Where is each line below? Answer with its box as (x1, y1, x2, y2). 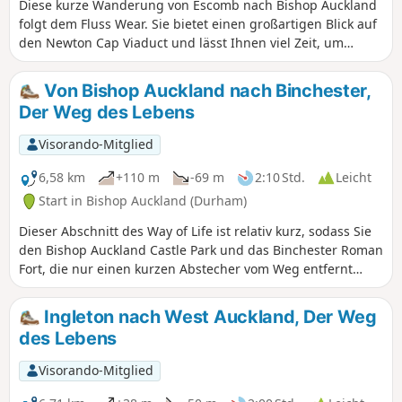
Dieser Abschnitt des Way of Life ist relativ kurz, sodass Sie (19, 223, 371, 240)
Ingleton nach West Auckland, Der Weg (39, 306, 377, 328)
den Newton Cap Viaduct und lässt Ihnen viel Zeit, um (19, 34, 344, 52)
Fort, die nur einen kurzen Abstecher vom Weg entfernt (19, 260, 353, 278)
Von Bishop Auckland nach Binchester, (39, 80, 371, 102)
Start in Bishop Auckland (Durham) (39, 192, 247, 210)
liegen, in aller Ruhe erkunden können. (19, 279, 255, 297)
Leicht (336, 169, 371, 187)
